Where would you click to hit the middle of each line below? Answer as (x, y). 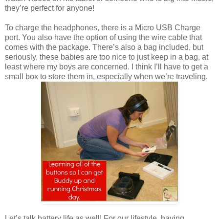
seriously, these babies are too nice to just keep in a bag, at (107, 57)
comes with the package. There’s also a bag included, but (104, 47)
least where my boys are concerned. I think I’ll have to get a (107, 66)
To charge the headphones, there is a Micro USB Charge (103, 27)
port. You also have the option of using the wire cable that (103, 37)
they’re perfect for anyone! (50, 8)
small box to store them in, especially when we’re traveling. (106, 76)
